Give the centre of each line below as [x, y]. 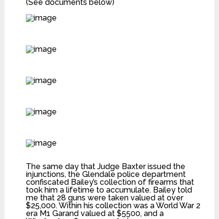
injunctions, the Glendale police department [106, 174]
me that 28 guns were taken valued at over [105, 197]
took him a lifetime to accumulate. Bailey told [109, 190]
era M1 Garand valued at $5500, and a [95, 213]
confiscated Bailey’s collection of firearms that [110, 182]
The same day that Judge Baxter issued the [106, 166]
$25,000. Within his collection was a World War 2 [113, 205]
